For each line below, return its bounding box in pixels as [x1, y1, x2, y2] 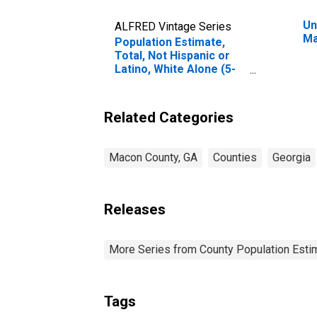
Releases [104, 200, 166, 218]
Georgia [272, 150, 311, 164]
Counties [213, 150, 257, 164]
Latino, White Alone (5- [115, 62, 236, 76]
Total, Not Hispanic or [115, 48, 230, 62]
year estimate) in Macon [115, 75, 245, 89]
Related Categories [104, 108, 234, 126]
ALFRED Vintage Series [115, 19, 231, 33]
